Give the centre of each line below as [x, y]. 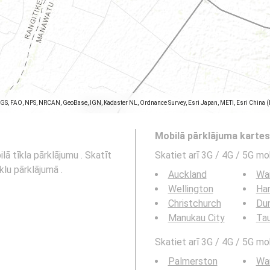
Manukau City [196, 218]
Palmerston [193, 261]
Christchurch [194, 203]
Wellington [190, 189]
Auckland [187, 174]
